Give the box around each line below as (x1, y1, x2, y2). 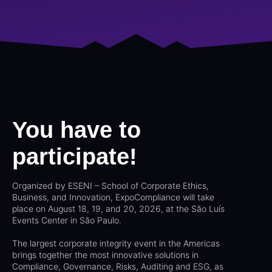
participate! (12, 144, 137, 170)
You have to (12, 117, 141, 143)
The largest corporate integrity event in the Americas (12, 238, 220, 249)
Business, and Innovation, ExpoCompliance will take (12, 192, 214, 203)
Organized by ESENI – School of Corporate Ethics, (12, 180, 209, 191)
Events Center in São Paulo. (12, 215, 121, 226)
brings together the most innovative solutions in (12, 250, 199, 260)
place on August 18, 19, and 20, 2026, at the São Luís (12, 203, 225, 214)
